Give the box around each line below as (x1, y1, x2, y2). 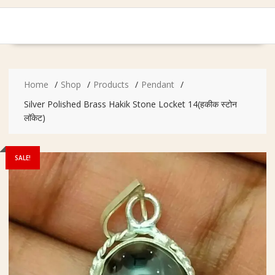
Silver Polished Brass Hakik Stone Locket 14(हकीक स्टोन (23, 98, 237, 110)
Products (93, 78, 129, 90)
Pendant (141, 78, 174, 90)
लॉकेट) (23, 111, 45, 123)
